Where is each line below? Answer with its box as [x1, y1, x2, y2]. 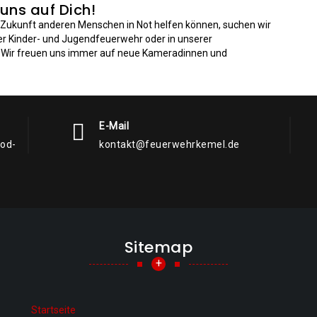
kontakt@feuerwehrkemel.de [99, 139, 240, 150]
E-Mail [99, 120, 129, 132]
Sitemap [124, 236, 193, 258]
